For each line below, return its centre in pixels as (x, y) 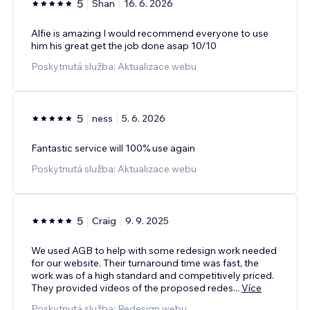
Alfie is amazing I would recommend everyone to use (150, 33)
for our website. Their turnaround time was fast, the (145, 263)
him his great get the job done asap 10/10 (124, 45)
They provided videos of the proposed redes (132, 288)
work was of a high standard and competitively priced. (153, 275)
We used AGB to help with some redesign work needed (154, 250)
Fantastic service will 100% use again (113, 148)
